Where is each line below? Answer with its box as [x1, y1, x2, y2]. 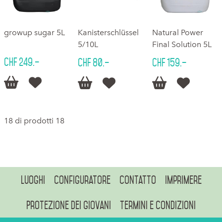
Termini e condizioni [120, 199, 196, 211]
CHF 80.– [78, 56, 110, 68]
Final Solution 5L [152, 39, 212, 49]
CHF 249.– [4, 55, 39, 68]
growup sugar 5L [4, 27, 65, 37]
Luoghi [20, 173, 45, 186]
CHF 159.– [152, 56, 186, 68]
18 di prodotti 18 [4, 115, 64, 125]
